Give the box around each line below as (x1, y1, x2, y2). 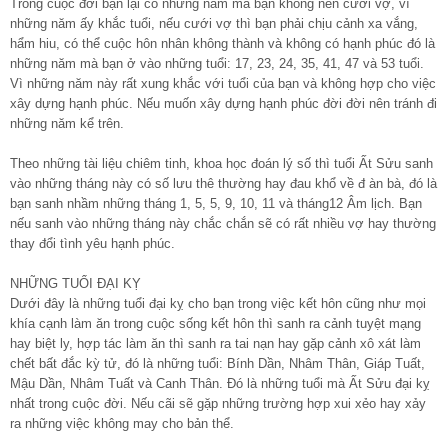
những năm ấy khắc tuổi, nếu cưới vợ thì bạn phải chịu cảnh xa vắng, (10, 15, 418, 31)
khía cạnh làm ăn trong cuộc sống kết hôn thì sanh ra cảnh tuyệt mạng (10, 315, 421, 331)
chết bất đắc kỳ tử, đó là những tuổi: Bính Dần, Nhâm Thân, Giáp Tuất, (10, 355, 425, 371)
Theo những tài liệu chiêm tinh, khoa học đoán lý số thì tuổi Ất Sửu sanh (10, 155, 433, 171)
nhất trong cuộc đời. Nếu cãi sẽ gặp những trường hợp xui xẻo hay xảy (10, 395, 426, 411)
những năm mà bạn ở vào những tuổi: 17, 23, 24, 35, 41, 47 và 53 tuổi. (10, 55, 424, 71)
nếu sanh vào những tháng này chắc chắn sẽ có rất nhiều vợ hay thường (10, 215, 436, 231)
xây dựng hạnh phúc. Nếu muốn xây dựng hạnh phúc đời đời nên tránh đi (10, 95, 437, 111)
